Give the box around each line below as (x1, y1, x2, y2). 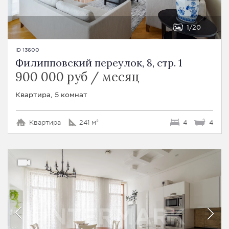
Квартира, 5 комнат (15, 89, 87, 99)
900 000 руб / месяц (15, 68, 140, 85)
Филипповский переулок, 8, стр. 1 (15, 56, 182, 69)
